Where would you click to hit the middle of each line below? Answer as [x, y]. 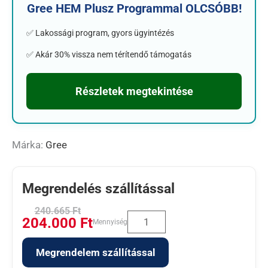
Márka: [29, 145]
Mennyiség [110, 222]
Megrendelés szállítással [98, 189]
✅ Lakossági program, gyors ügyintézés [100, 33]
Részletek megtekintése [134, 91]
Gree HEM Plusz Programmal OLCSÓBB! [134, 8]
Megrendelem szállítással [95, 252]
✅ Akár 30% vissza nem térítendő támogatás [109, 54]
